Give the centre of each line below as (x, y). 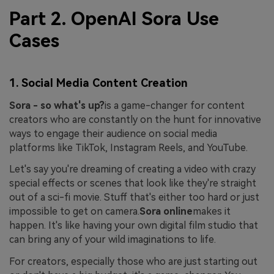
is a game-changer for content (175, 105)
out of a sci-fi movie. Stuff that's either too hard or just (134, 198)
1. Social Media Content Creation (98, 83)
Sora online (166, 212)
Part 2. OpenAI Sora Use (114, 19)
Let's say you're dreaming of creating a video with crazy (132, 169)
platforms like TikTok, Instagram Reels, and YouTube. (128, 147)
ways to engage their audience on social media (113, 133)
